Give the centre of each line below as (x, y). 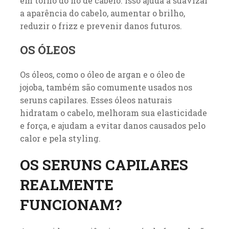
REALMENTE (66, 185)
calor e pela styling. (60, 138)
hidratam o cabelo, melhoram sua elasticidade (113, 112)
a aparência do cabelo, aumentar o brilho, (102, 13)
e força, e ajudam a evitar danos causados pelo (112, 125)
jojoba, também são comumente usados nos (106, 87)
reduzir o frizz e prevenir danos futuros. (101, 26)
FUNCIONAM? (71, 204)
